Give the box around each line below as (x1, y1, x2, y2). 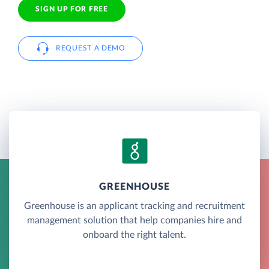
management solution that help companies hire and (27, 215, 242, 225)
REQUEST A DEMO (56, 44, 125, 52)
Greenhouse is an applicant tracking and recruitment (24, 201, 245, 211)
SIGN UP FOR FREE (35, 5, 108, 13)
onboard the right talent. (83, 229, 186, 240)
